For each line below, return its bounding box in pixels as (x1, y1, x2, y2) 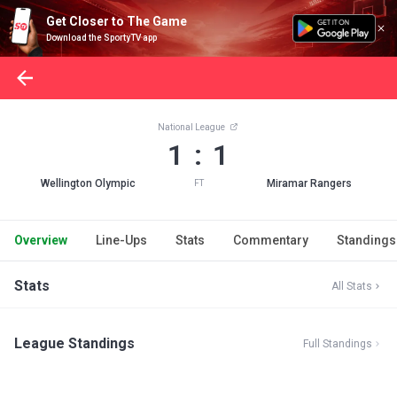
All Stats (331, 280, 372, 292)
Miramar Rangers (267, 177, 352, 190)
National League (158, 122, 227, 132)
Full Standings (303, 338, 372, 350)
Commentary (233, 233, 308, 247)
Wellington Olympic (40, 177, 136, 190)
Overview (14, 233, 67, 247)
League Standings (14, 335, 135, 352)
